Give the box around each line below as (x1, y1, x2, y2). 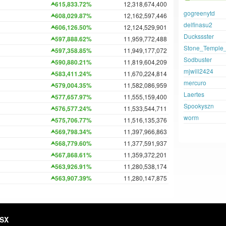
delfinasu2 (184, 20, 212, 29)
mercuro (184, 78, 206, 87)
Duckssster (184, 32, 214, 40)
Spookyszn (184, 101, 214, 110)
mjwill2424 (184, 67, 213, 75)
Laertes (184, 90, 204, 98)
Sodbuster (184, 55, 212, 64)
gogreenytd (184, 9, 215, 17)
